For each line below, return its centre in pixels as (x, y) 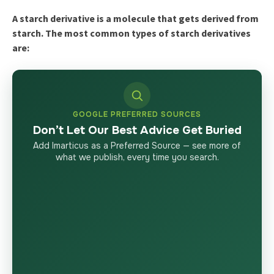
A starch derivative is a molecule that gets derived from (135, 18)
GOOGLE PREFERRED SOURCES (137, 114)
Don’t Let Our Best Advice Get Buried (137, 130)
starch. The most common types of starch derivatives (131, 33)
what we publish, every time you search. (137, 157)
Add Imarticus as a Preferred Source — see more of (137, 145)
